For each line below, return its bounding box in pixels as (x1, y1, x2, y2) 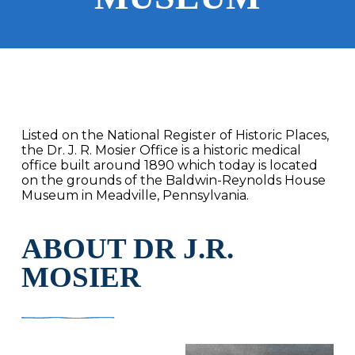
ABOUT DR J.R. (21, 231, 234, 265)
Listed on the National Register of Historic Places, (21, 127, 329, 143)
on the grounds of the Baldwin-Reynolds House (21, 172, 326, 188)
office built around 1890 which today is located (21, 157, 318, 173)
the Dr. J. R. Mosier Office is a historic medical (21, 142, 301, 158)
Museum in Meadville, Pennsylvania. (21, 187, 249, 203)
